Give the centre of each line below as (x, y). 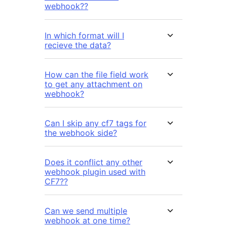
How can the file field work (97, 74)
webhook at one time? (87, 220)
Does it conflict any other (93, 162)
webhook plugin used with (95, 172)
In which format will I (84, 35)
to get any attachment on (93, 84)
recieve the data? (78, 45)
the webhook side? (81, 133)
